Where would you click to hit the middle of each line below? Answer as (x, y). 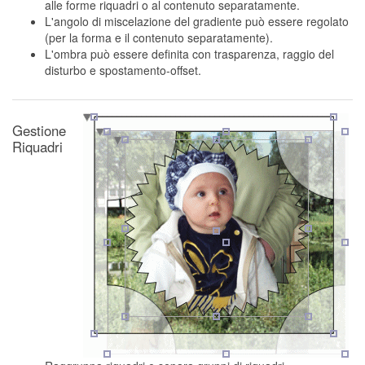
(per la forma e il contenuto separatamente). (159, 37)
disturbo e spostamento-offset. (123, 70)
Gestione (39, 130)
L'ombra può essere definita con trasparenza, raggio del (189, 54)
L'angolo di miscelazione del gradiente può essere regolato (197, 21)
